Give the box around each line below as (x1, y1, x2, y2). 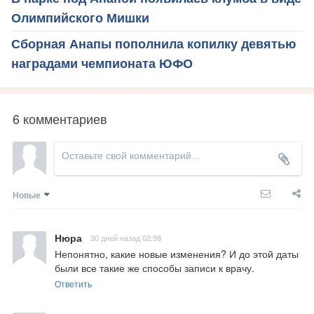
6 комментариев (13, 109, 107, 128)
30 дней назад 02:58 (90, 231, 161, 243)
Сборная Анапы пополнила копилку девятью (11, 36, 296, 51)
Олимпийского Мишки (11, 11, 149, 25)
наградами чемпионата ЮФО (11, 56, 193, 71)
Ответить (55, 277, 92, 289)
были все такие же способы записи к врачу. (55, 260, 254, 275)
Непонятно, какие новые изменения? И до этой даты (55, 246, 299, 261)
